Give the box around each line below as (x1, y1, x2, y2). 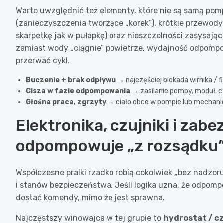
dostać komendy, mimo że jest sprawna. (16, 192, 165, 202)
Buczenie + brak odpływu (26, 75, 116, 84)
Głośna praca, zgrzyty (26, 97, 106, 106)
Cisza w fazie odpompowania (26, 86, 130, 95)
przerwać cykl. (16, 55, 70, 65)
